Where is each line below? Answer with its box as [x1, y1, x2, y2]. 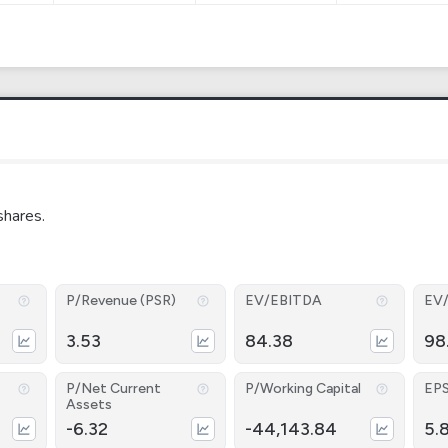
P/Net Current [66, 380, 162, 397]
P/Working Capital [244, 380, 361, 397]
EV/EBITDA [244, 292, 322, 309]
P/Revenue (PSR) [66, 292, 177, 309]
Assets [66, 396, 113, 413]
